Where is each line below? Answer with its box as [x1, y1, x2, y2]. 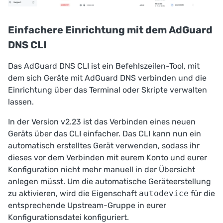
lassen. [8, 97, 34, 107]
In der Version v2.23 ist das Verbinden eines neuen [8, 117, 196, 127]
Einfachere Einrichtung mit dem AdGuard [8, 24, 213, 36]
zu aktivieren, [8, 189, 60, 199]
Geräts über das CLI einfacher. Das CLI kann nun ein [8, 129, 201, 139]
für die [189, 189, 215, 199]
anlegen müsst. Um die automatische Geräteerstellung [8, 177, 211, 187]
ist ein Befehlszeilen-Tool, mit [89, 61, 200, 71]
